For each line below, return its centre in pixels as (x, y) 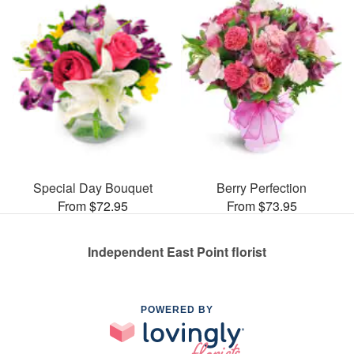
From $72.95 (92, 205)
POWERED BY (177, 309)
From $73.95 (262, 205)
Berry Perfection (262, 187)
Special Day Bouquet (92, 187)
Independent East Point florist (177, 251)
